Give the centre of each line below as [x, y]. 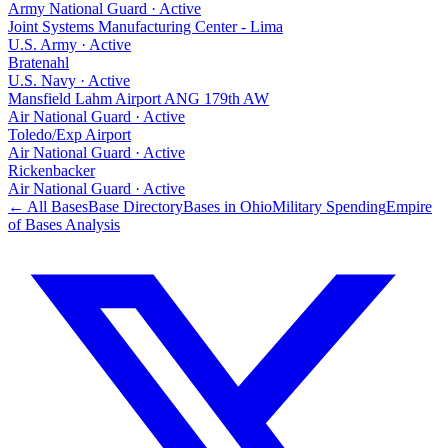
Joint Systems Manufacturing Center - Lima [145, 26]
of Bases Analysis [64, 224]
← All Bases [48, 206]
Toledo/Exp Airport [69, 134]
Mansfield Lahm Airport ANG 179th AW [138, 98]
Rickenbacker [51, 170]
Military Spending [329, 206]
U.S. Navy [42, 80]
